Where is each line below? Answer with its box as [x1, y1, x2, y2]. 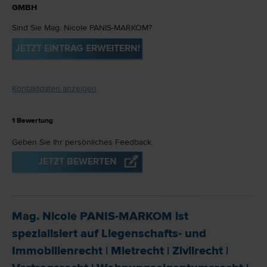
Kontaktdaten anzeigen [12, 83, 97, 94]
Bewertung [15, 116, 53, 126]
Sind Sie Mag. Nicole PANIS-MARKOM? [12, 23, 152, 33]
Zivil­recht [172, 244, 223, 259]
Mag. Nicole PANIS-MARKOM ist [12, 209, 188, 224]
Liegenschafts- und [101, 226, 206, 241]
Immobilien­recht [12, 244, 103, 259]
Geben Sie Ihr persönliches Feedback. [12, 137, 153, 148]
